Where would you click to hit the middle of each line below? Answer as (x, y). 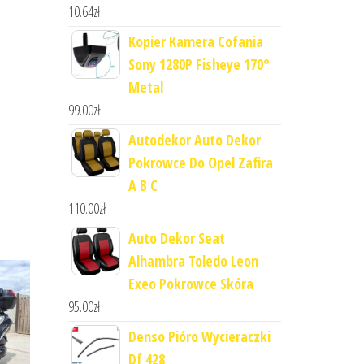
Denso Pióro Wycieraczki (199, 337)
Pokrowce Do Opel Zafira (200, 163)
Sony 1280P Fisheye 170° (199, 65)
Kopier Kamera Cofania (195, 42)
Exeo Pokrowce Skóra (191, 284)
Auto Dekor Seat (176, 238)
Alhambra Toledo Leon (193, 261)
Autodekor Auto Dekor (194, 140)
